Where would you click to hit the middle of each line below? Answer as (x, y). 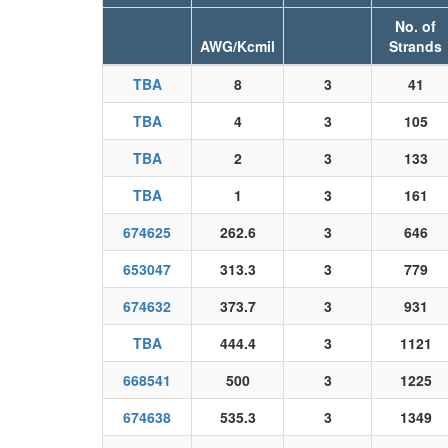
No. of (415, 26)
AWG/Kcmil (237, 46)
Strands (415, 46)
